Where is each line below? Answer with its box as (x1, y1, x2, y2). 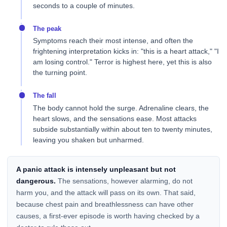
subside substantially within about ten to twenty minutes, (32, 125, 212, 133)
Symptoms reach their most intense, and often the (32, 36, 193, 45)
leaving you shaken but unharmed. (32, 135, 144, 144)
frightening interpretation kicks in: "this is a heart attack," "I (32, 47, 219, 56)
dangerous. (16, 176, 56, 185)
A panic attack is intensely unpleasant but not (16, 165, 176, 173)
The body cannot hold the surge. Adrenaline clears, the (32, 103, 209, 112)
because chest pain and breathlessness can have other (16, 200, 194, 208)
